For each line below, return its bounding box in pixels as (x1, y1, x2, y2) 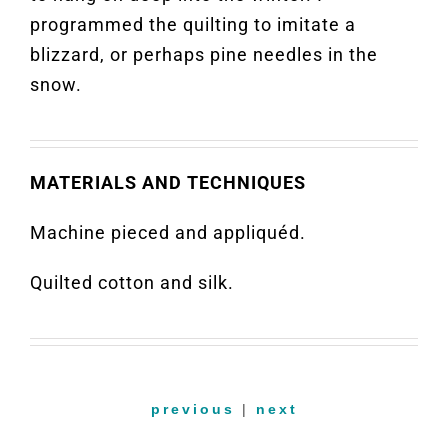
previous (150, 400, 235, 417)
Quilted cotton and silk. (29, 272, 234, 294)
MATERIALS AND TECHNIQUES (29, 172, 306, 194)
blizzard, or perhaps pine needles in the (29, 44, 378, 66)
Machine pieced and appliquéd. (29, 222, 306, 244)
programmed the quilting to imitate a (29, 14, 356, 36)
